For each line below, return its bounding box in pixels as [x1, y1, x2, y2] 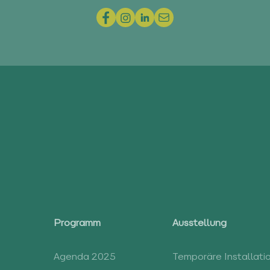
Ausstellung [172, 219, 227, 228]
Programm [54, 219, 101, 228]
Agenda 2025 [54, 253, 116, 262]
